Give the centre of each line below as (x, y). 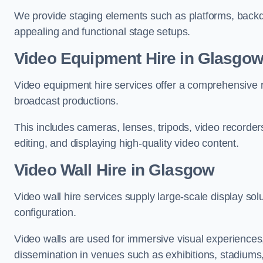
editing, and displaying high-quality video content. (127, 143)
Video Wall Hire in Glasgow (114, 170)
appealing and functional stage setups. (102, 32)
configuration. (45, 213)
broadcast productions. (67, 101)
